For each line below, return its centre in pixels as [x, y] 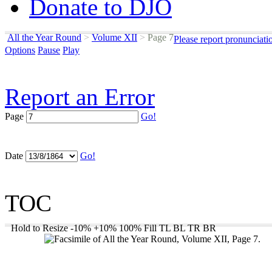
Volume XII [114, 37]
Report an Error [80, 97]
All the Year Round [44, 37]
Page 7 [159, 37]
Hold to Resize [39, 228]
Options [20, 50]
